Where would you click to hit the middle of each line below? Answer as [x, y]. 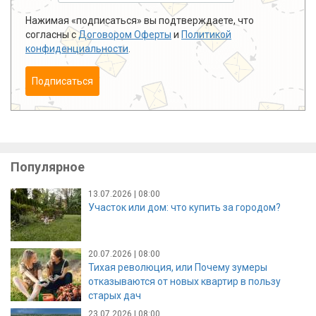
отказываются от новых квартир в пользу [184, 281]
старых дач [115, 295]
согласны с [52, 34]
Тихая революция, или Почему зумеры [178, 267]
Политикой [206, 34]
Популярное [48, 166]
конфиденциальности [77, 48]
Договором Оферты [125, 34]
